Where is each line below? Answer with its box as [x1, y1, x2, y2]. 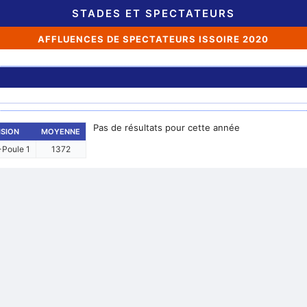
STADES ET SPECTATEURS [72, 7, 235, 20]
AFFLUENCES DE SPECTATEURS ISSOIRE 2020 [38, 34, 269, 45]
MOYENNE [40, 127, 80, 136]
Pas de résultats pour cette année [93, 122, 240, 133]
